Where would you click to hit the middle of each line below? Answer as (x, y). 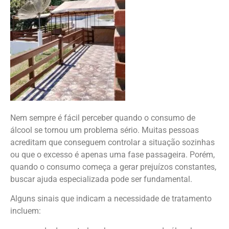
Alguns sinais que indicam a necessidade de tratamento (111, 199)
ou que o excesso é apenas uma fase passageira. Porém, (112, 154)
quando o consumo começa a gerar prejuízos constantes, (113, 167)
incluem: (26, 211)
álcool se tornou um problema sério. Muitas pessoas (105, 130)
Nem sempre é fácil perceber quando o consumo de (103, 118)
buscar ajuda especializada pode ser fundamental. (101, 179)
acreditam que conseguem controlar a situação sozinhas (112, 142)
